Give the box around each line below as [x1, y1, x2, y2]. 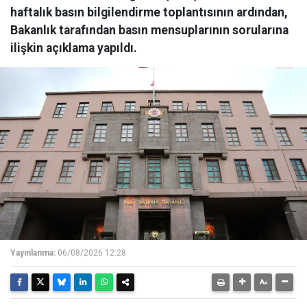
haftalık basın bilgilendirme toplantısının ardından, [10, 5, 288, 20]
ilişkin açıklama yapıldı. [10, 41, 137, 56]
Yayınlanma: [10, 248, 56, 258]
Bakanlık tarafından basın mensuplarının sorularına [10, 23, 288, 38]
